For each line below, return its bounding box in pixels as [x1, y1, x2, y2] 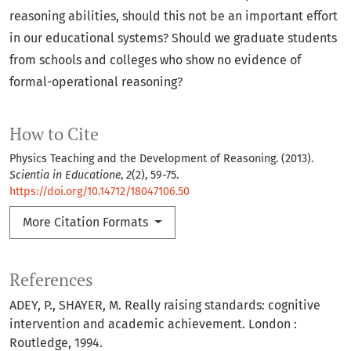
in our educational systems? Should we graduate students [9, 31, 337, 46]
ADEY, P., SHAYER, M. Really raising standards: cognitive [9, 298, 320, 313]
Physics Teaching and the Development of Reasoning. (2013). [9, 152, 313, 166]
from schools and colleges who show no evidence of [9, 52, 301, 68]
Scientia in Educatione [9, 168, 121, 183]
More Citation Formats [23, 215, 151, 230]
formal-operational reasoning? [9, 74, 183, 90]
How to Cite [9, 123, 99, 146]
